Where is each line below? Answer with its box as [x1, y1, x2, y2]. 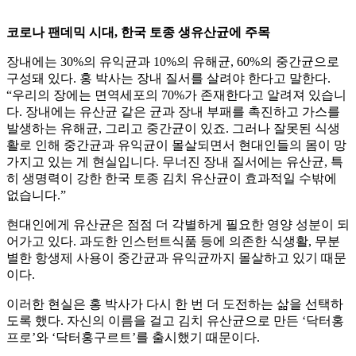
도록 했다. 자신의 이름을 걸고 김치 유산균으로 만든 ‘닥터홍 [6, 314, 344, 328]
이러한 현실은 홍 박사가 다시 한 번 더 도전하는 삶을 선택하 [6, 297, 343, 311]
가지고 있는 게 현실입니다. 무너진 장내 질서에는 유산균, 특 [6, 155, 343, 169]
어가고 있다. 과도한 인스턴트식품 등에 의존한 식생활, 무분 [6, 234, 340, 249]
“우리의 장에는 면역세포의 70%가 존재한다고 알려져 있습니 [6, 88, 346, 103]
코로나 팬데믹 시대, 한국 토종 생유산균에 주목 [6, 25, 270, 40]
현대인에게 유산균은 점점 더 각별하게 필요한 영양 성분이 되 [6, 218, 350, 232]
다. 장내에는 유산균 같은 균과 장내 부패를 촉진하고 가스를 [6, 105, 340, 119]
